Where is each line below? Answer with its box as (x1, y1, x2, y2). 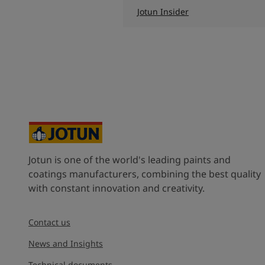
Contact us (28, 216, 70, 228)
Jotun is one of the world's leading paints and (28, 153, 231, 166)
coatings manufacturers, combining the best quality (28, 167, 261, 180)
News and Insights (28, 237, 103, 249)
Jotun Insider (137, 5, 189, 17)
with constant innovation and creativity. (28, 181, 205, 195)
